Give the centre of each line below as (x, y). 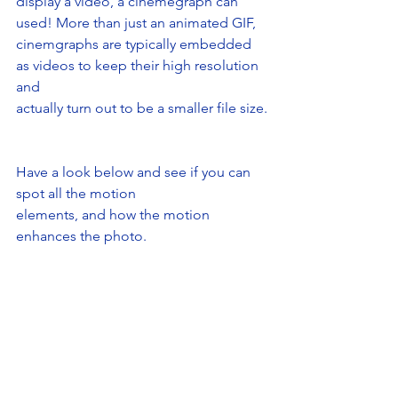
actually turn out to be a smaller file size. (142, 107)
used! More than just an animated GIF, (136, 22)
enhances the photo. (81, 235)
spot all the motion (76, 193)
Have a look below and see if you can (135, 171)
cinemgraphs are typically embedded (135, 44)
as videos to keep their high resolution (139, 65)
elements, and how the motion (115, 214)
